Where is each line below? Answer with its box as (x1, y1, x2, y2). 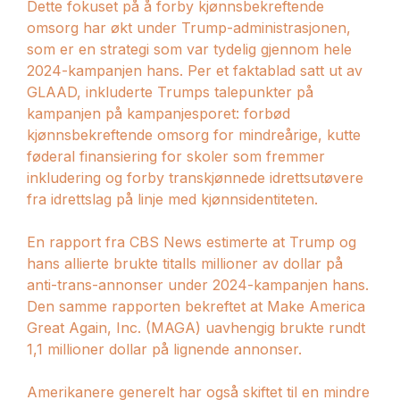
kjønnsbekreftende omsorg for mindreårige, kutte (27, 125, 361, 144)
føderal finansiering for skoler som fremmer (27, 146, 325, 165)
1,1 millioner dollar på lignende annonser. (27, 339, 302, 358)
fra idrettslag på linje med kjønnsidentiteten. (27, 189, 318, 208)
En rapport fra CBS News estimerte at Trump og (27, 232, 356, 251)
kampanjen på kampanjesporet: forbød (27, 104, 290, 122)
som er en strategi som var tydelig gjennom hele (27, 39, 352, 58)
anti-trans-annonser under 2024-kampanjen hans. (27, 275, 369, 294)
